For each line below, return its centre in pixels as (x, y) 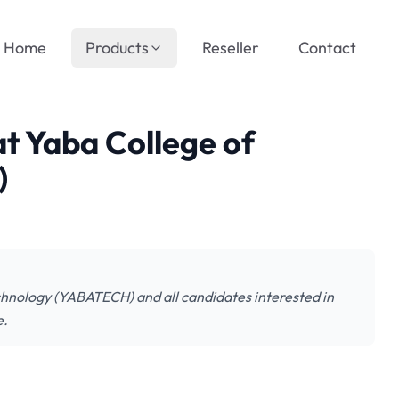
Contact (327, 48)
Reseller (231, 48)
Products (117, 48)
